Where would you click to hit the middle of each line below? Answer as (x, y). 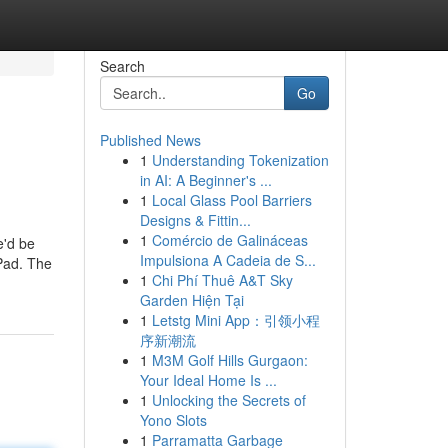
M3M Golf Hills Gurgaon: (229, 360)
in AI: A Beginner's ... (205, 180)
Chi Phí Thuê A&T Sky (222, 280)
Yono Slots (173, 420)
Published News (150, 140)
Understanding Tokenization (240, 160)
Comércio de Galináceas (229, 240)
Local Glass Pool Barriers (231, 200)
